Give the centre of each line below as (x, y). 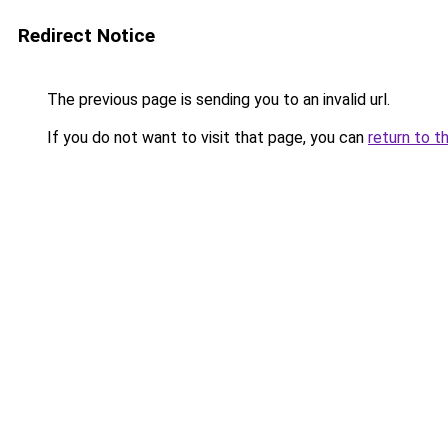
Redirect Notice (86, 35)
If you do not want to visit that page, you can (205, 137)
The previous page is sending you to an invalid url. (216, 99)
